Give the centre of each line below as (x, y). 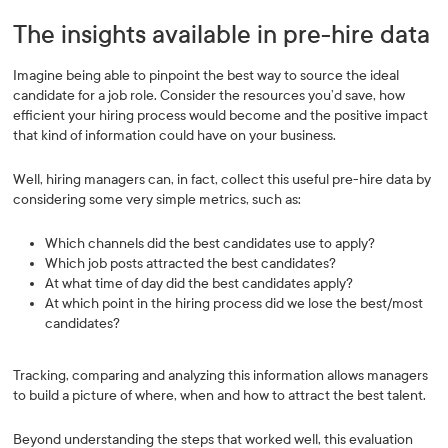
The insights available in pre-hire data (222, 35)
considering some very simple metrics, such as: (157, 199)
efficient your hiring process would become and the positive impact (221, 115)
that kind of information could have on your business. (175, 135)
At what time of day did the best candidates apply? (199, 283)
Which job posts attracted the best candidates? (191, 263)
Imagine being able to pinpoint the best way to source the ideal (206, 75)
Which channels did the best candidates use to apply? (210, 243)
